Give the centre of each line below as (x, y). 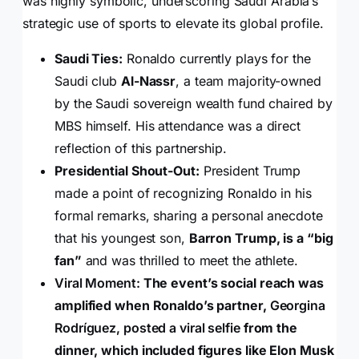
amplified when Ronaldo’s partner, (162, 306)
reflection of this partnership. (141, 149)
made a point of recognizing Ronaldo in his (183, 194)
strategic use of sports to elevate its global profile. (173, 24)
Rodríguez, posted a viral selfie (147, 328)
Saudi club (86, 81)
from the (268, 328)
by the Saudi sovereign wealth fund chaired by (194, 104)
